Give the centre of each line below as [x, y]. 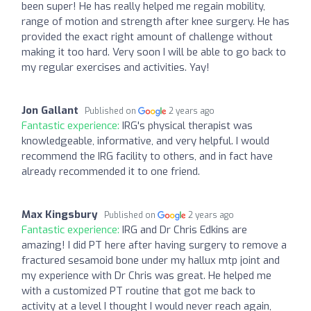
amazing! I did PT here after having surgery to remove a [154, 245]
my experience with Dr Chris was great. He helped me [146, 275]
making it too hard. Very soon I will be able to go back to [154, 52]
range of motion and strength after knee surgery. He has [155, 21]
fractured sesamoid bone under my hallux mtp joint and [151, 260]
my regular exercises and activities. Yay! [116, 67]
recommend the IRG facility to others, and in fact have [147, 156]
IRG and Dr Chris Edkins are [185, 229]
